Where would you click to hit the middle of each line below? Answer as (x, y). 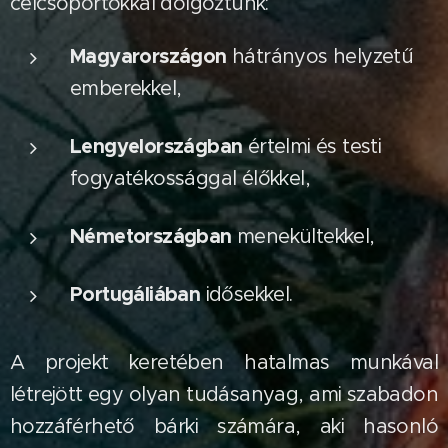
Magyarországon (148, 56)
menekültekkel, (303, 236)
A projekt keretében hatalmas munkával (224, 362)
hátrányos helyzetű (320, 56)
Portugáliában (135, 294)
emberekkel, (126, 88)
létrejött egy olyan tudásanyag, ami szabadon (224, 394)
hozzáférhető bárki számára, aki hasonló (224, 426)
